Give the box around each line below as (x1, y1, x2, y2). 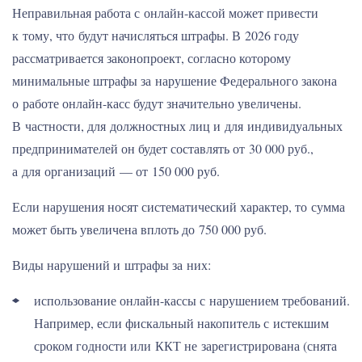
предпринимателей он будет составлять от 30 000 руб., (12, 140, 314, 157)
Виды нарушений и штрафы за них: (12, 256, 211, 273)
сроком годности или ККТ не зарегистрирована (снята (34, 337, 337, 354)
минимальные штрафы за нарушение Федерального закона (12, 72, 337, 89)
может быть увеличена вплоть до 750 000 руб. (12, 221, 267, 238)
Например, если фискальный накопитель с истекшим (34, 314, 329, 331)
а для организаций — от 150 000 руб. (12, 162, 220, 179)
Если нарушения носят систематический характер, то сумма (12, 198, 345, 215)
